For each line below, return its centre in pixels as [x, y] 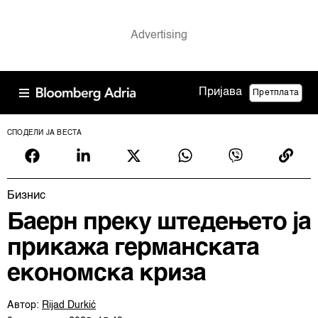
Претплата [276, 93]
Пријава [221, 92]
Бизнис [26, 196]
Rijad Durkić [69, 305]
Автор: [24, 305]
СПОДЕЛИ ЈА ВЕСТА [45, 133]
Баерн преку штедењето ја [159, 223]
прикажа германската [133, 248]
